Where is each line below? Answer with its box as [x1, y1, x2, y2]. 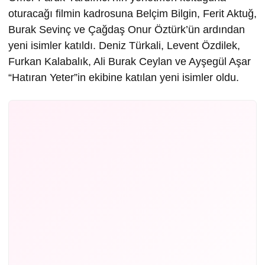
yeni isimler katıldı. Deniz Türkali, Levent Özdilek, [8, 39, 240, 51]
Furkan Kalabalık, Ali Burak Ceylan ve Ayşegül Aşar [8, 55, 251, 67]
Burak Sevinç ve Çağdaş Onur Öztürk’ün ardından [8, 23, 245, 35]
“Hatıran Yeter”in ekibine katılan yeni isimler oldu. [8, 71, 239, 83]
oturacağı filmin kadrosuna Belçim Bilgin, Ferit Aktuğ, [8, 7, 257, 20]
